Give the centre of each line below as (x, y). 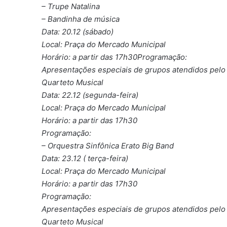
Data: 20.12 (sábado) (78, 31)
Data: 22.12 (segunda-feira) (90, 95)
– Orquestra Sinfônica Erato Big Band (108, 145)
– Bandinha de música (81, 19)
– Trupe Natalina (71, 6)
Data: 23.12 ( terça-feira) (85, 158)
